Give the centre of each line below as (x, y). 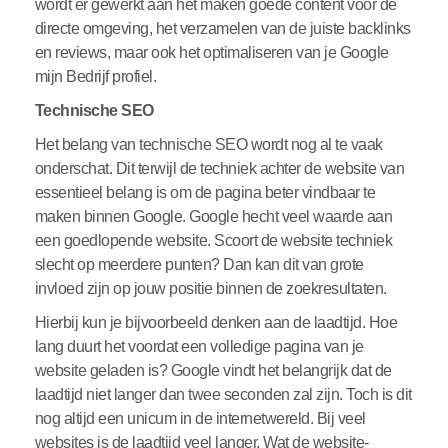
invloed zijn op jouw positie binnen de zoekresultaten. (212, 289)
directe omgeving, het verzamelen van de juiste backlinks (222, 29)
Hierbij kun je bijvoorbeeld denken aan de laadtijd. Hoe (216, 323)
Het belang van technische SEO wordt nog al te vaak (208, 145)
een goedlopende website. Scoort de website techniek (213, 241)
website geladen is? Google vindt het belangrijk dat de (213, 371)
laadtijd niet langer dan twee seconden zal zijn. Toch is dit (223, 395)
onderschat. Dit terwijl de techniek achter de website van (219, 169)
